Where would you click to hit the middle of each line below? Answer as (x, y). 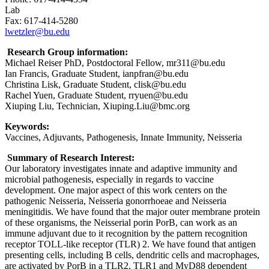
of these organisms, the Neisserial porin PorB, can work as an (121, 223)
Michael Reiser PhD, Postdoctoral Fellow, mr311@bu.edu (115, 63)
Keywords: (27, 127)
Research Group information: (68, 52)
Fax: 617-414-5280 (41, 21)
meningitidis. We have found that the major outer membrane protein (132, 212)
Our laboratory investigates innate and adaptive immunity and (121, 169)
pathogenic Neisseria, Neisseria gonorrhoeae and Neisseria (116, 201)
